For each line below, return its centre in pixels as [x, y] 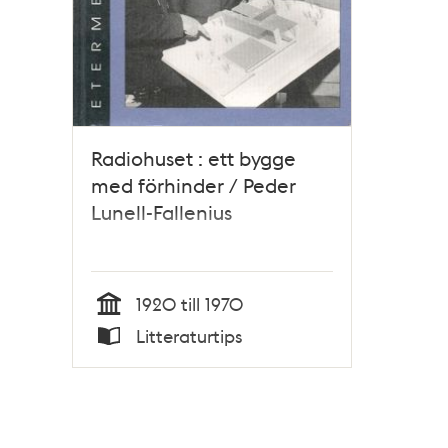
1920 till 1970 [189, 303]
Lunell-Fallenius [161, 211]
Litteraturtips [189, 336]
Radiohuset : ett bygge [193, 157]
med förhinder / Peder [193, 184]
